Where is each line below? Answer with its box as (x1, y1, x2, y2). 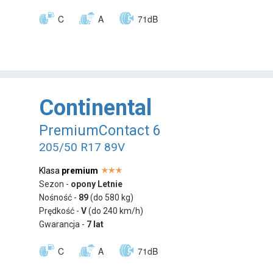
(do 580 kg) (90, 193, 134, 203)
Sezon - (39, 179, 71, 190)
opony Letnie (71, 179, 123, 190)
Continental (39, 95, 152, 121)
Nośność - (39, 193, 79, 203)
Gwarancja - (39, 219, 87, 230)
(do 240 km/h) (88, 206, 144, 216)
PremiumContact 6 (39, 122, 161, 140)
